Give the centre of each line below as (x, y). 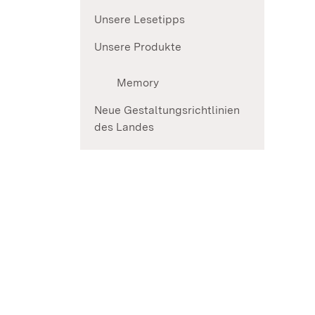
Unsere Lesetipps (140, 20)
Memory (138, 83)
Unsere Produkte (138, 47)
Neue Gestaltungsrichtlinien (167, 110)
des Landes (124, 127)
